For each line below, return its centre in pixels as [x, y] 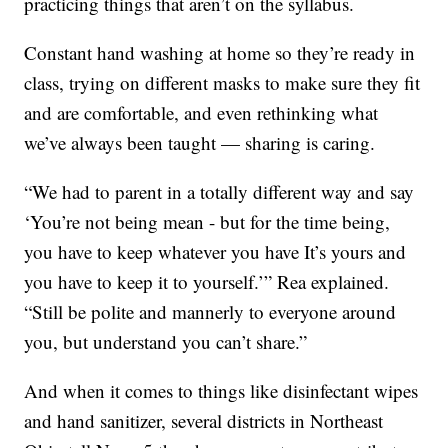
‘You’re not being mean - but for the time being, [207, 222]
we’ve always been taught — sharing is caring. [200, 143]
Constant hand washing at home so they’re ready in [220, 53]
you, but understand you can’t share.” [166, 342]
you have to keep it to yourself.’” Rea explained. [207, 282]
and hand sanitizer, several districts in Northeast [204, 421]
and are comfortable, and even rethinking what [201, 113]
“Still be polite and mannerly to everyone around [210, 312]
